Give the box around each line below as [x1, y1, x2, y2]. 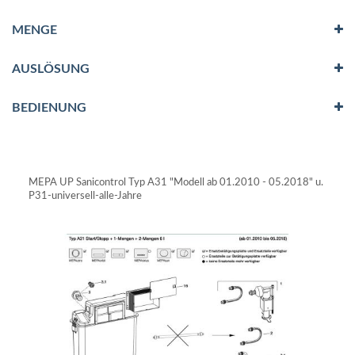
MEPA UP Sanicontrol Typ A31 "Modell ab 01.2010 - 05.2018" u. [28, 177, 323, 188]
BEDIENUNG [12, 101, 86, 115]
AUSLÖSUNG [12, 63, 90, 76]
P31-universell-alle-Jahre [28, 191, 142, 201]
